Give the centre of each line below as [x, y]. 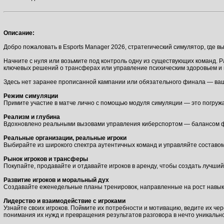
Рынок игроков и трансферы [46, 159]
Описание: [19, 33]
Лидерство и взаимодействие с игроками [64, 201]
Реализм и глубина [32, 117]
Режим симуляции [31, 96]
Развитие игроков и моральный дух [56, 180]
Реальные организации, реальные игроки [65, 138]
